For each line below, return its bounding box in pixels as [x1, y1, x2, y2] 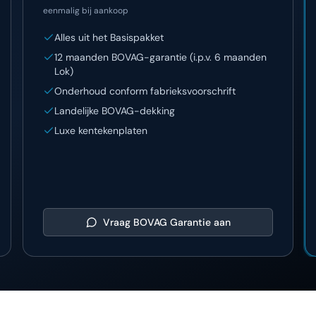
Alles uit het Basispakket [54, 31, 164, 44]
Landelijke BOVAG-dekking [54, 104, 175, 117]
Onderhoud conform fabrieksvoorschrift [54, 85, 236, 97]
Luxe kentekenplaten [54, 124, 147, 137]
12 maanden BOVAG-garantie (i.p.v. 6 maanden [54, 51, 267, 63]
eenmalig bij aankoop [43, 5, 128, 16]
